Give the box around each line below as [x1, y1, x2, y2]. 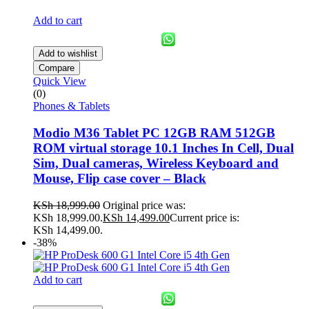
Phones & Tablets [33, 100, 110, 112]
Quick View [33, 75, 86, 88]
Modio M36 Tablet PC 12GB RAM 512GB [33, 125, 275, 140]
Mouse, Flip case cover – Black [33, 170, 206, 186]
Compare [39, 63, 74, 74]
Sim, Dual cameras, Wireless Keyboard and [33, 155, 279, 170]
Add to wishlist [39, 48, 97, 59]
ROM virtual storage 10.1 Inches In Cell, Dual [33, 140, 294, 155]
